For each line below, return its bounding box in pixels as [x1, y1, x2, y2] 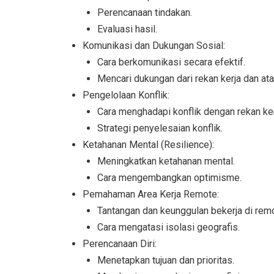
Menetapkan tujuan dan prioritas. [97, 254, 234, 267]
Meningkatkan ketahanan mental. [97, 155, 235, 168]
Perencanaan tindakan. [97, 7, 192, 19]
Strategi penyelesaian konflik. [97, 122, 223, 135]
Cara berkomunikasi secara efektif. [97, 56, 245, 68]
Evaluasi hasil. [97, 23, 157, 35]
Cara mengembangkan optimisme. [97, 172, 242, 184]
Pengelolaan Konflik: [83, 89, 169, 102]
